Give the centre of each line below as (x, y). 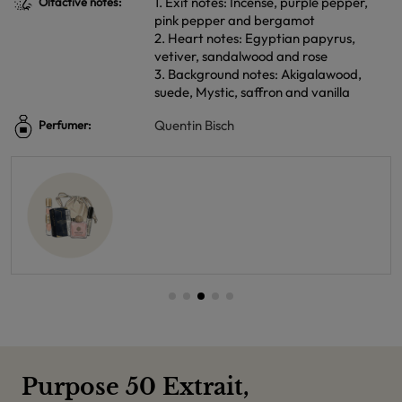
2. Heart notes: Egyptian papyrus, (255, 38)
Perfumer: (64, 125)
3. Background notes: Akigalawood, (258, 74)
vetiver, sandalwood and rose (241, 56)
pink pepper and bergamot (235, 20)
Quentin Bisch (194, 125)
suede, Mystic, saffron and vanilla (252, 92)
